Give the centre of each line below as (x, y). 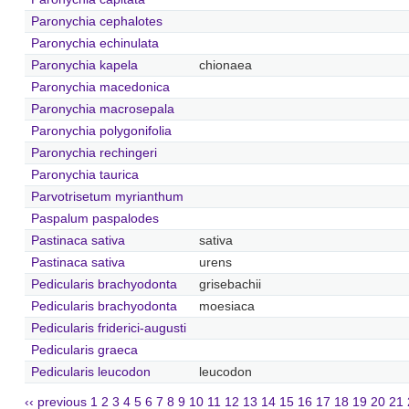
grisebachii (230, 284)
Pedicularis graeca (84, 350)
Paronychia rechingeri (94, 152)
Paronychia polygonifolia (101, 131)
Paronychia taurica (84, 174)
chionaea (225, 65)
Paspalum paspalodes (94, 218)
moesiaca (226, 306)
